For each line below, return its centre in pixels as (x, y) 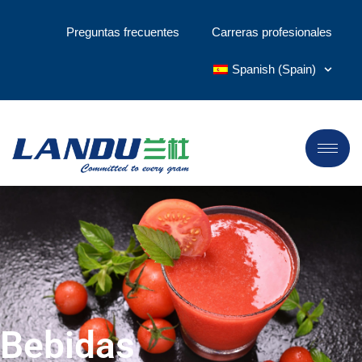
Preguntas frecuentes (123, 32)
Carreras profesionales (272, 32)
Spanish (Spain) (274, 69)
